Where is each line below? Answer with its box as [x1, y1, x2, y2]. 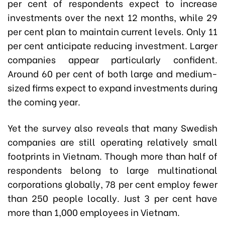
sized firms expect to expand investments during [8, 80, 217, 94]
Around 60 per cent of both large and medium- [8, 66, 217, 80]
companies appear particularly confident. [8, 52, 217, 66]
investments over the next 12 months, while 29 [8, 10, 217, 24]
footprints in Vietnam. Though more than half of [8, 149, 217, 163]
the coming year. [8, 94, 80, 108]
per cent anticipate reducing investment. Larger [8, 38, 217, 52]
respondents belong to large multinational [8, 163, 217, 177]
